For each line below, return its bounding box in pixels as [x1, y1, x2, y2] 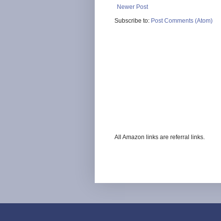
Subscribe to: [114, 17, 151, 24]
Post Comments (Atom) [151, 17, 213, 24]
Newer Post [117, 3, 148, 10]
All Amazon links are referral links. [114, 133, 205, 141]
